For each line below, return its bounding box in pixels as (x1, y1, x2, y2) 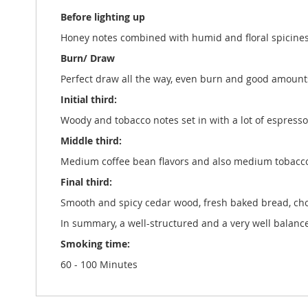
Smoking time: (60, 237, 130, 250)
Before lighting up (60, 10, 145, 23)
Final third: (60, 175, 112, 188)
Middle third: (60, 134, 122, 147)
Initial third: (60, 93, 117, 106)
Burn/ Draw (60, 52, 115, 65)
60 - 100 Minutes (60, 258, 137, 271)
